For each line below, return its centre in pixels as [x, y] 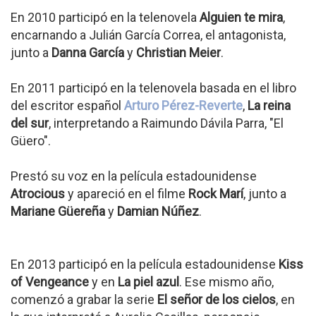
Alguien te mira [241, 17]
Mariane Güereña [58, 211]
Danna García [88, 52]
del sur [30, 123]
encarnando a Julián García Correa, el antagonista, [148, 35]
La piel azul [148, 281]
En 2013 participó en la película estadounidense [145, 264]
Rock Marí [216, 193]
